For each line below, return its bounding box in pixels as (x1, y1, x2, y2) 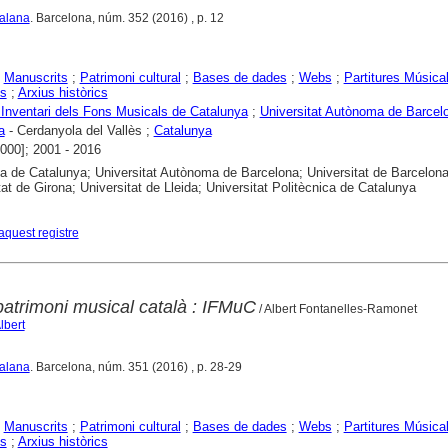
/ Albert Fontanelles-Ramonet (255, 301, 417, 316)
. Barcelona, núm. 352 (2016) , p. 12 (29, 10, 224, 25)
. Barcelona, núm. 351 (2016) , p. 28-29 (29, 359, 242, 374)
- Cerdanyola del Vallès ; (4, 122, 154, 138)
